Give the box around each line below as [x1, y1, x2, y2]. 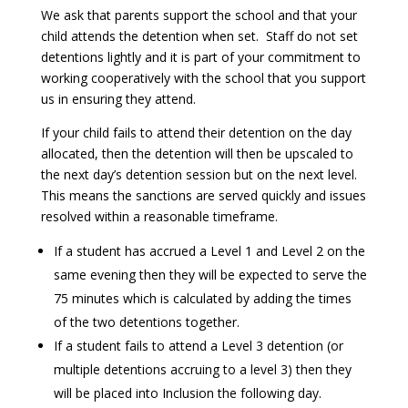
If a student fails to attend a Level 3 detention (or [53, 337, 343, 354]
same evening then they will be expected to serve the [53, 266, 367, 283]
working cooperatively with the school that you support [40, 69, 366, 87]
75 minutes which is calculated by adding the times [53, 290, 352, 307]
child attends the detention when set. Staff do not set [40, 27, 358, 45]
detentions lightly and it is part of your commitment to [40, 48, 361, 66]
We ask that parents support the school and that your [40, 6, 357, 24]
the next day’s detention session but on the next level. [40, 166, 361, 183]
